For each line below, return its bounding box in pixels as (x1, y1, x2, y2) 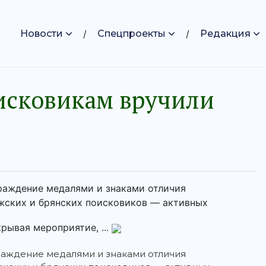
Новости (20, 27, 63, 39)
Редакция (200, 27, 251, 39)
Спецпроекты (97, 27, 166, 39)
